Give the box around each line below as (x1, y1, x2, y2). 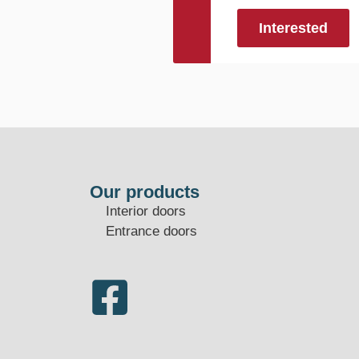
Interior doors (106, 203, 186, 219)
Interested (259, 19, 328, 36)
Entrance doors (106, 223, 197, 239)
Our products (90, 181, 200, 202)
